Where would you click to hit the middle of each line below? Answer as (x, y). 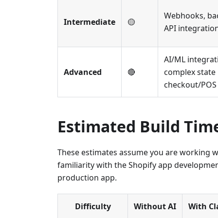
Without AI (155, 207)
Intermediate (90, 22)
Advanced (83, 72)
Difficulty (93, 207)
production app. (87, 178)
